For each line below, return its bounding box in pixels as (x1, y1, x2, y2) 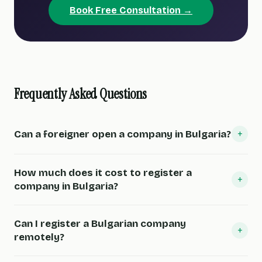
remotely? (14, 231, 64, 243)
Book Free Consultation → (70, 5, 192, 16)
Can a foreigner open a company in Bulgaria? (14, 127, 231, 140)
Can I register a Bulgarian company (14, 218, 186, 230)
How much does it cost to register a (14, 167, 192, 179)
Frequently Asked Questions (14, 85, 147, 103)
